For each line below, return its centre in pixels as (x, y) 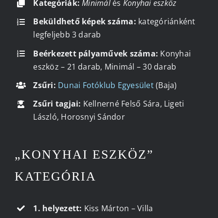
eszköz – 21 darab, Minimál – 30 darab (105, 66)
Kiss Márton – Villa (118, 208)
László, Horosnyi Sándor (79, 117)
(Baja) (165, 85)
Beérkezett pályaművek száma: (96, 53)
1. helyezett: (58, 208)
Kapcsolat (31, 29)
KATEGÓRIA (55, 176)
